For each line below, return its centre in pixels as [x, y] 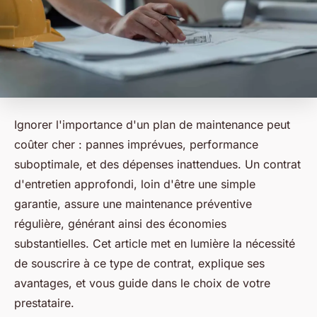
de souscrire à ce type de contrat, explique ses [139, 264]
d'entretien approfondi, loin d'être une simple [135, 184]
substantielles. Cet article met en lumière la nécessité [155, 244]
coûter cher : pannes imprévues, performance [136, 145]
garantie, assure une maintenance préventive [133, 204]
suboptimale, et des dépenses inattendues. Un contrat [157, 165]
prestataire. [44, 303]
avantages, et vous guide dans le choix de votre [142, 283]
